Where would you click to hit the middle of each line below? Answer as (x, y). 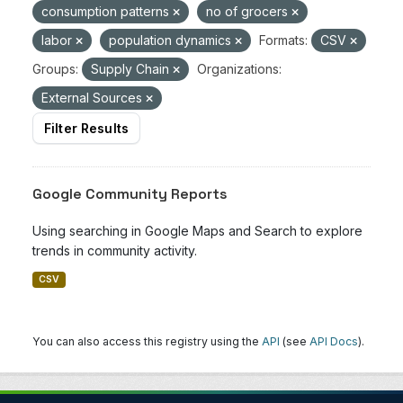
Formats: (283, 40)
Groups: (55, 69)
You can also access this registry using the (147, 341)
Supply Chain (132, 69)
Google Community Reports (130, 194)
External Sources (94, 98)
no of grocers (249, 11)
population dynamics (172, 40)
